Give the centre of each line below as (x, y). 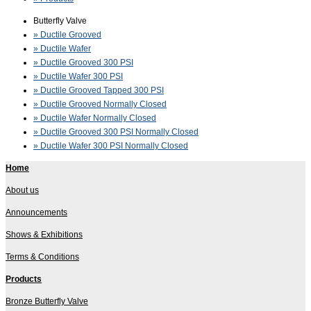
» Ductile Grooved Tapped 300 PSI (99, 90)
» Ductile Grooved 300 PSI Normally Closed (116, 132)
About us (22, 190)
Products (24, 279)
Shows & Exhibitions (44, 235)
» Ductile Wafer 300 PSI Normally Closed (111, 146)
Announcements (36, 212)
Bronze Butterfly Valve (47, 301)
